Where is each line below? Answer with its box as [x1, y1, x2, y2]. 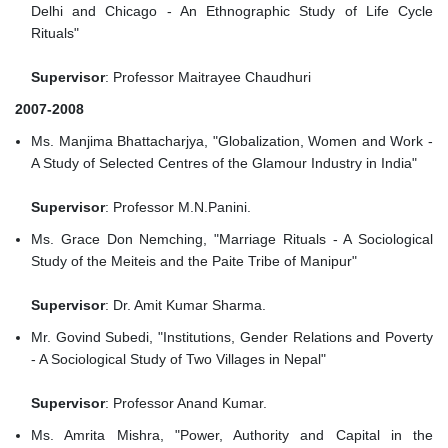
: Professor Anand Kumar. [105, 395, 267, 412]
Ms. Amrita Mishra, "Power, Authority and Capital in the [31, 427, 433, 444]
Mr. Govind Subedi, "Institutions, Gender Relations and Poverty [31, 329, 433, 346]
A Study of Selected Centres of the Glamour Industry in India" [31, 155, 421, 172]
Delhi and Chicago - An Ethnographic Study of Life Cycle [31, 3, 433, 20]
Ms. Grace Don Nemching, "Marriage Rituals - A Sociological [31, 231, 433, 248]
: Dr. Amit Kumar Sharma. [105, 297, 266, 314]
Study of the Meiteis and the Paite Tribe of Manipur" [31, 253, 361, 270]
